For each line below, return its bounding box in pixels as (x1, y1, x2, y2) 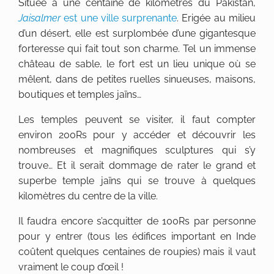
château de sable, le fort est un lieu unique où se (18, 58, 256, 70)
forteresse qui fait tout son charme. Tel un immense (18, 43, 256, 54)
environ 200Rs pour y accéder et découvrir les (18, 129, 256, 141)
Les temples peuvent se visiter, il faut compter (18, 114, 256, 125)
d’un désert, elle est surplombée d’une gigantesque (18, 28, 256, 39)
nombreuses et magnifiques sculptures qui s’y (18, 144, 256, 156)
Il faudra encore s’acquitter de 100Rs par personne (18, 215, 256, 227)
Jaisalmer (18, 12, 61, 24)
